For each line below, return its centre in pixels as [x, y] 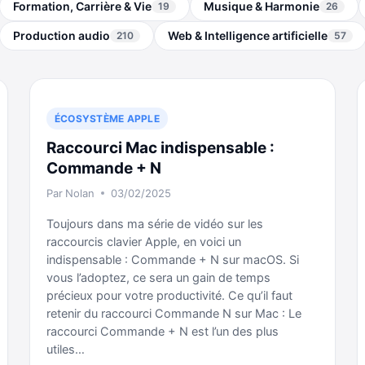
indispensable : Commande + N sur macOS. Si [173, 260]
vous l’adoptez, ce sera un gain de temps [158, 278]
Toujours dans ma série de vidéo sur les [155, 224]
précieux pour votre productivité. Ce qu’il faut [169, 296]
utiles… [66, 350]
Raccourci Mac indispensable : [161, 148]
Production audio [61, 35]
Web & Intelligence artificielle [247, 35]
